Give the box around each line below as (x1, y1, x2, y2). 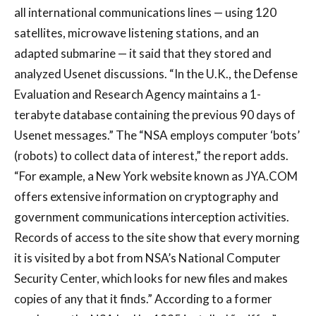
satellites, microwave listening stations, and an (14, 25, 259, 41)
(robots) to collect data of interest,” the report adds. (14, 148, 288, 164)
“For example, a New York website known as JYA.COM (14, 169, 298, 184)
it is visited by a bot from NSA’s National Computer (14, 250, 281, 266)
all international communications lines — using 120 (14, 5, 276, 20)
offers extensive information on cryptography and (14, 189, 279, 205)
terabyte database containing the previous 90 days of (14, 107, 296, 123)
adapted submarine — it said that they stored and (14, 46, 272, 61)
